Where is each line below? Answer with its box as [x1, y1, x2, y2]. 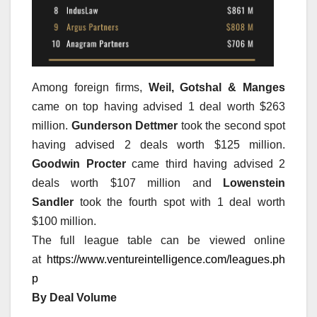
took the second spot [178, 120, 285, 132]
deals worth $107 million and [32, 177, 223, 190]
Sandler [32, 196, 74, 209]
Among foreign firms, [32, 81, 149, 94]
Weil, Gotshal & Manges [148, 81, 285, 94]
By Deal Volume [32, 292, 117, 304]
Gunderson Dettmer [71, 120, 178, 132]
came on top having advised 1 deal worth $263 [32, 100, 285, 113]
